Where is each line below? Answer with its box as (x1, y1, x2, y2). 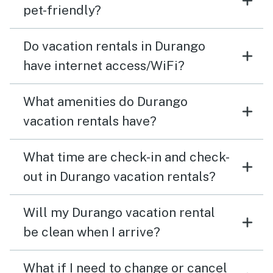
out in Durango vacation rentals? (23, 169, 216, 185)
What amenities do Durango (23, 94, 188, 110)
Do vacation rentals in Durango (23, 38, 205, 54)
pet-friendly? (23, 2, 101, 18)
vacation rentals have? (23, 113, 157, 129)
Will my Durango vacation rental (23, 205, 215, 221)
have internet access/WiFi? (23, 58, 185, 74)
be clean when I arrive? (23, 224, 160, 240)
